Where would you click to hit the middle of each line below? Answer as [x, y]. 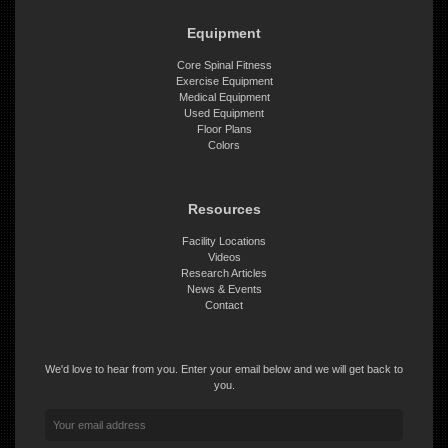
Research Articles [224, 272]
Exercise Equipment [224, 80]
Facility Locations [224, 240]
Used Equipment [224, 112]
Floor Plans [224, 128]
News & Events [224, 288]
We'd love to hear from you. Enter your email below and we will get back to [224, 368]
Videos [224, 256]
